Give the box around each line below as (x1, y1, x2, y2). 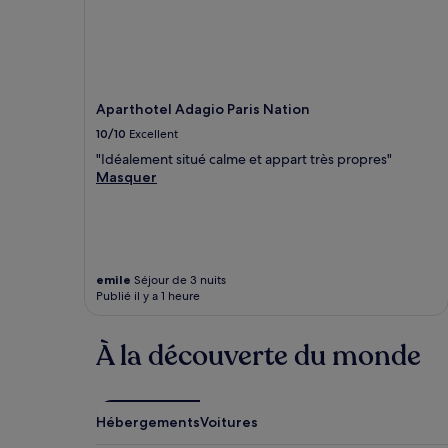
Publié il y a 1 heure (96, 288, 200, 305)
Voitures (200, 413, 258, 432)
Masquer (96, 168, 157, 187)
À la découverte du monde (96, 337, 421, 376)
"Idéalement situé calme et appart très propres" (96, 150, 392, 169)
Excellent (129, 126, 178, 143)
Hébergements (96, 413, 200, 432)
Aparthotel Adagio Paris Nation (96, 100, 310, 119)
